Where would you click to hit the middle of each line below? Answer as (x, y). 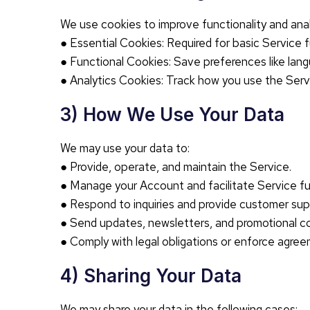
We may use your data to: (125, 148)
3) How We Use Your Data (172, 115)
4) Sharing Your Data (151, 276)
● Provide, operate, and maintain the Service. (176, 167)
